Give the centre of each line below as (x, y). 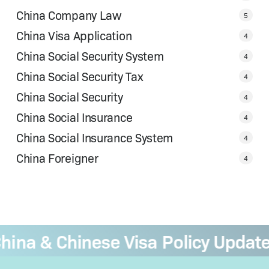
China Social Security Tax (80, 76)
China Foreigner (57, 158)
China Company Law (69, 15)
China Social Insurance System (95, 138)
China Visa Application (74, 35)
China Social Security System (90, 56)
